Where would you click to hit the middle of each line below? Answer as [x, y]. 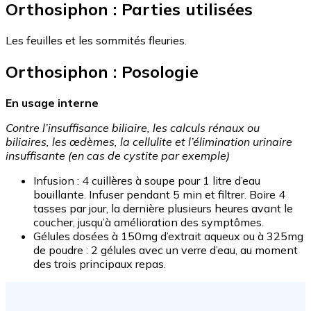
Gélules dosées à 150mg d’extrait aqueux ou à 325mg [168, 236]
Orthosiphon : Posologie [102, 72]
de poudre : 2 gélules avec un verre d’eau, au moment [166, 250]
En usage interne [52, 103]
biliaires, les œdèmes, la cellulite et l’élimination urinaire [149, 142]
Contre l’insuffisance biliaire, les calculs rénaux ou [133, 128]
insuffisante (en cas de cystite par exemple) [118, 156]
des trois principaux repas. [100, 264]
